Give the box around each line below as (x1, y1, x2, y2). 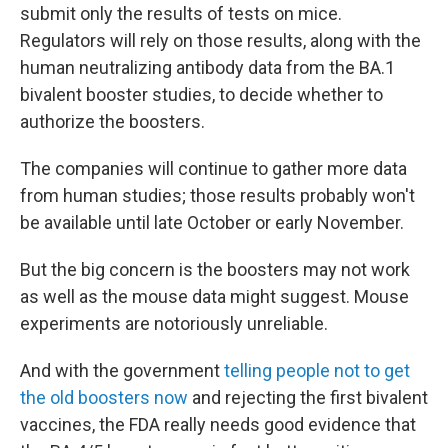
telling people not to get (220, 360, 410, 381)
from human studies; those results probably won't (20, 185, 415, 206)
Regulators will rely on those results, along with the (20, 30, 421, 51)
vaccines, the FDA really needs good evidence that (20, 414, 416, 435)
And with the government (20, 360, 220, 381)
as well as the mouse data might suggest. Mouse (20, 286, 409, 307)
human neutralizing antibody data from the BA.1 (20, 57, 395, 78)
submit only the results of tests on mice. (20, 3, 342, 24)
